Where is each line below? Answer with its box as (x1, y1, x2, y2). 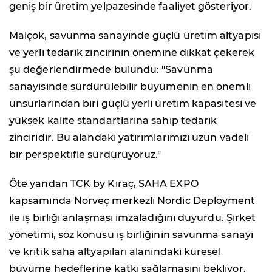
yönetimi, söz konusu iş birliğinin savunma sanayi (9, 228, 253, 240)
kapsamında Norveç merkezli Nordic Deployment (9, 194, 256, 206)
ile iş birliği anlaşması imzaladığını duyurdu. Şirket (9, 211, 256, 223)
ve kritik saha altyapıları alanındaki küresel (9, 245, 221, 257)
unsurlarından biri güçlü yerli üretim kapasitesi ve (9, 97, 257, 109)
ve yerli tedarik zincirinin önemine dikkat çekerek (9, 46, 254, 58)
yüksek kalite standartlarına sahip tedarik (9, 114, 217, 126)
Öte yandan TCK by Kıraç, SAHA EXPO (9, 177, 199, 189)
